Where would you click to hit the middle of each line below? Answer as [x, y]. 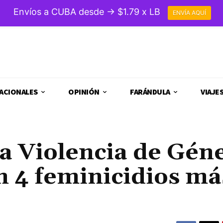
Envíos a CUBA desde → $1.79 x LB [87, 12]
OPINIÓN [84, 92]
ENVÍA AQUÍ [189, 13]
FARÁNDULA [150, 92]
